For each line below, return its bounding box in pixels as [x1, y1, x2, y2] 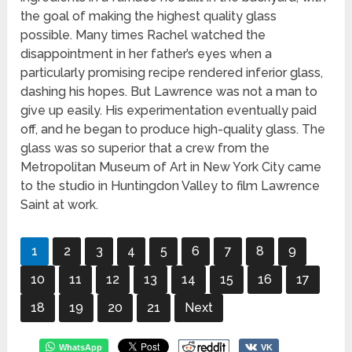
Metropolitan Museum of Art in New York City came [20, 159, 322, 175]
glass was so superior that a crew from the [20, 141, 270, 156]
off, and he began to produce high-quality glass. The [20, 122, 326, 137]
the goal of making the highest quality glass [20, 9, 277, 24]
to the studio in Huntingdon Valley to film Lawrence [20, 178, 321, 194]
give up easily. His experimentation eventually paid [20, 103, 317, 119]
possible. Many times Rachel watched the [20, 27, 266, 43]
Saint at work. [20, 197, 99, 213]
